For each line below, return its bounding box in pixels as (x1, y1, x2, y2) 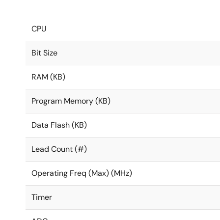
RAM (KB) (31, 72, 65, 82)
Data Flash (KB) (31, 120, 87, 130)
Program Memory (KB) (31, 96, 110, 106)
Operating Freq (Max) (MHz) (31, 168, 132, 178)
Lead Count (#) (31, 144, 87, 154)
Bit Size (31, 48, 57, 58)
